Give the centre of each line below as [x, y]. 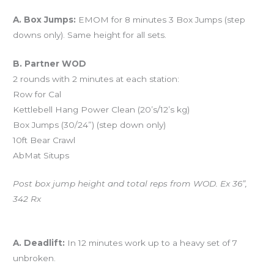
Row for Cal [37, 94]
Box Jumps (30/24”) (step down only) [90, 124]
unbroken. [35, 258]
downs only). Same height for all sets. [90, 35]
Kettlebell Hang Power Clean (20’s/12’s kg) [102, 109]
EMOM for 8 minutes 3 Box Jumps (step [161, 19]
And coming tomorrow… [63, 228]
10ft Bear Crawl [44, 140]
